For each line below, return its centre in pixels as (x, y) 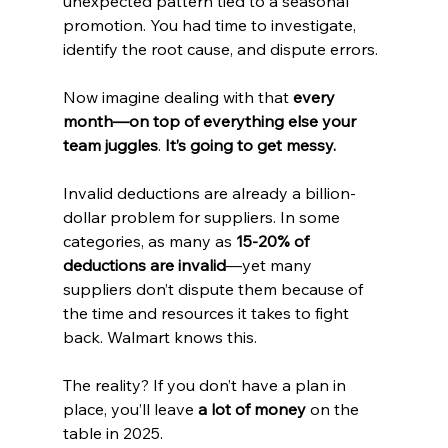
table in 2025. (112, 432)
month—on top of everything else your (211, 120)
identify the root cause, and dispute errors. (220, 48)
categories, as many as (149, 240)
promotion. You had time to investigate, (211, 24)
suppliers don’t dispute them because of (214, 288)
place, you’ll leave (130, 408)
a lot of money (251, 408)
